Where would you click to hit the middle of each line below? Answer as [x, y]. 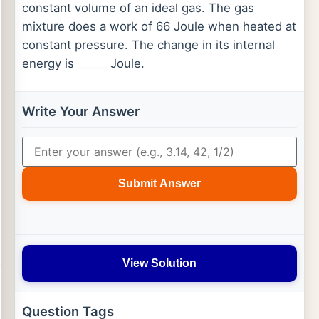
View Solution [159, 263]
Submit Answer [159, 183]
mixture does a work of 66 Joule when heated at [159, 26]
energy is [50, 63]
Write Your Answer [81, 111]
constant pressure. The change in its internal [148, 45]
